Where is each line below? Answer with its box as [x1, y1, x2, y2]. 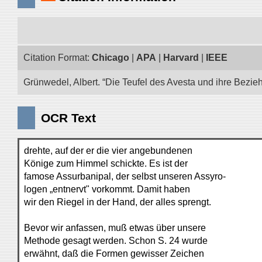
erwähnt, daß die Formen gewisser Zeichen [24, 249, 204, 258]
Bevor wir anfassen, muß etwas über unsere [24, 223, 206, 233]
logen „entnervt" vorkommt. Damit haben [24, 184, 190, 194]
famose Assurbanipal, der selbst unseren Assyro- [24, 171, 226, 181]
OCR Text [41, 111, 96, 125]
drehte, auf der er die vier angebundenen [24, 146, 192, 156]
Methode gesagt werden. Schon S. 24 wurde [24, 236, 208, 246]
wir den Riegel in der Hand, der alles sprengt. [24, 197, 211, 207]
